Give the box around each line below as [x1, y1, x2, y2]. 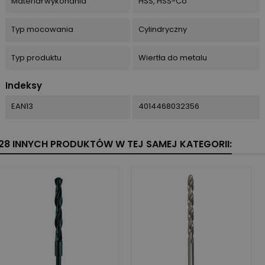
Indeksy [5, 79, 42, 92]
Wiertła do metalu [138, 51, 207, 63]
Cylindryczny [138, 23, 187, 35]
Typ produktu [11, 51, 62, 63]
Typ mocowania [11, 23, 73, 35]
